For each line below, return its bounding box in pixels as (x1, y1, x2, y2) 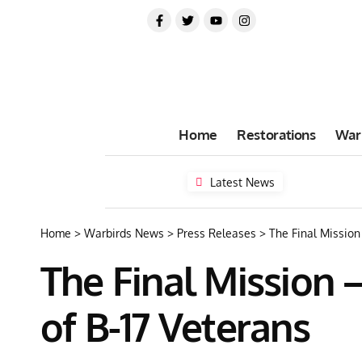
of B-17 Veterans (40, 302, 309, 351)
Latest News (210, 175, 276, 189)
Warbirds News (84, 226, 164, 240)
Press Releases (177, 226, 256, 240)
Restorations (236, 125, 316, 143)
